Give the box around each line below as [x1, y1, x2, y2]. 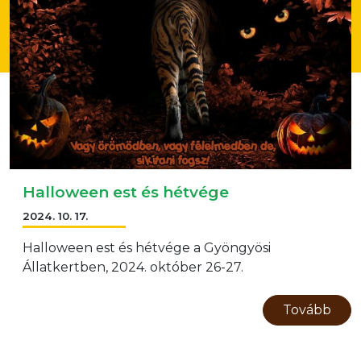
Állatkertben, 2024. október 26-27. [23, 259, 243, 275]
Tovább [283, 301, 331, 317]
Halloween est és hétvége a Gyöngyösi [23, 239, 271, 255]
